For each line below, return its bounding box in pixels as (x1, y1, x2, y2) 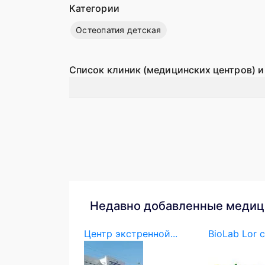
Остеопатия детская (76, 25, 161, 35)
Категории (69, 2, 119, 14)
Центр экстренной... (84, 227, 177, 240)
